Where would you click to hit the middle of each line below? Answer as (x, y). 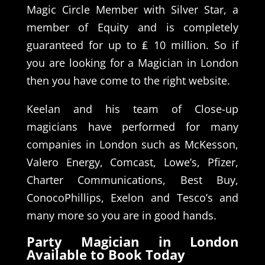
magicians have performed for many (132, 126)
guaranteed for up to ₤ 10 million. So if (132, 45)
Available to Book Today (106, 254)
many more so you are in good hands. (121, 215)
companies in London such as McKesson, (132, 144)
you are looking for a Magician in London (132, 62)
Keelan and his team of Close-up (132, 109)
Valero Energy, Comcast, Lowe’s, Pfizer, (132, 162)
